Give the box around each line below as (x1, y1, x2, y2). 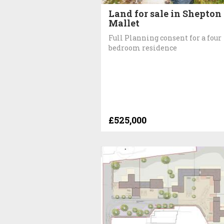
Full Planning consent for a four (108, 32, 221, 42)
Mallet (108, 16, 139, 29)
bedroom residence (108, 42, 177, 52)
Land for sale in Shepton (108, 7, 221, 19)
